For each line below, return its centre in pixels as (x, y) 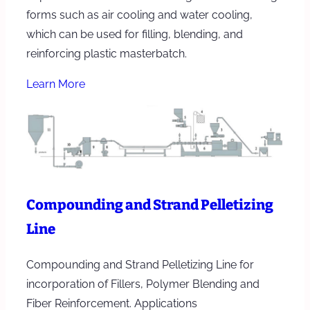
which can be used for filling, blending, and (135, 34)
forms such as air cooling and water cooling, (139, 15)
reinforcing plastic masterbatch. (107, 53)
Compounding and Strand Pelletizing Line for (140, 265)
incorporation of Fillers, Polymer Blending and (143, 284)
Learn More (56, 84)
